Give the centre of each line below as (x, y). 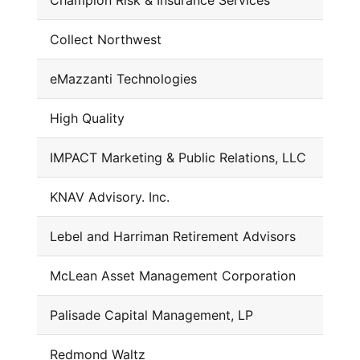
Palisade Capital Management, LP (151, 315)
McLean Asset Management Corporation (172, 276)
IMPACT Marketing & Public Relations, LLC (178, 158)
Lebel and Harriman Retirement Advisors (172, 237)
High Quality (87, 119)
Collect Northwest (105, 40)
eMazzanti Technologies (123, 79)
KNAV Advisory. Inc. (109, 197)
